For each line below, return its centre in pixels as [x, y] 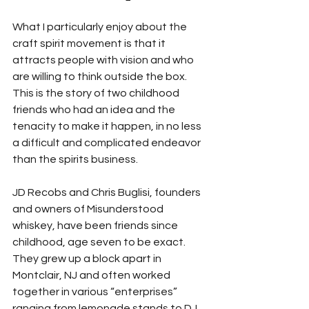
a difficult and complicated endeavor [108, 143]
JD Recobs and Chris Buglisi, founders [108, 192]
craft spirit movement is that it [90, 43]
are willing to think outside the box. [101, 77]
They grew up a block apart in [88, 259]
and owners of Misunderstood [89, 209]
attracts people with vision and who [104, 60]
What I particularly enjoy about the [101, 27]
